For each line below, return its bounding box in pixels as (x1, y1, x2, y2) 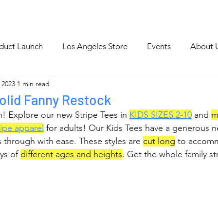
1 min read (17, 79, 50, 88)
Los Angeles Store (62, 41, 127, 51)
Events (147, 41, 171, 51)
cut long (143, 136, 175, 146)
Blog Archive (16, 8, 51, 16)
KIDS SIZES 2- (129, 109, 183, 120)
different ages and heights (20, 149, 122, 160)
